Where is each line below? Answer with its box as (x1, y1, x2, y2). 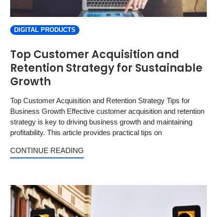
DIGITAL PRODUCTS (14, 27, 76, 33)
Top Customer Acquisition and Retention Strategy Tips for (10, 96, 190, 105)
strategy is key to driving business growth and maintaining (10, 118, 192, 126)
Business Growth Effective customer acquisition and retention (10, 107, 204, 115)
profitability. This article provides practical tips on (10, 128, 162, 137)
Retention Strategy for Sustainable (10, 61, 202, 76)
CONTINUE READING (10, 146, 84, 155)
